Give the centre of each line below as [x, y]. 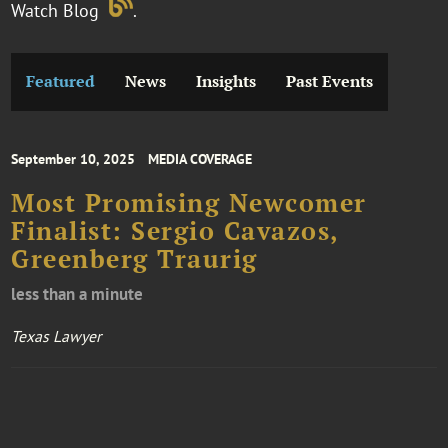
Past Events [330, 82]
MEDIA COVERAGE [200, 158]
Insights [226, 82]
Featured [61, 82]
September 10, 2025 [73, 158]
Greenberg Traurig [134, 258]
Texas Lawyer [56, 335]
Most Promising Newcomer [189, 202]
